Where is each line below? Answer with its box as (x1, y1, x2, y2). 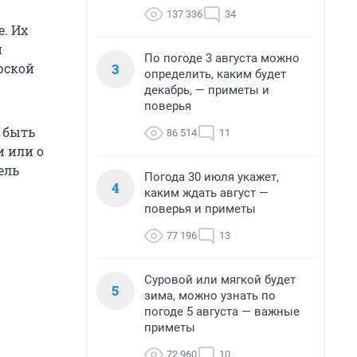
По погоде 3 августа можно (144, 51, 300, 65)
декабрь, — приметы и (144, 83, 269, 97)
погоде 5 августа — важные (144, 304, 300, 319)
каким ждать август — (144, 186, 269, 200)
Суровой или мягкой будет (144, 273, 296, 287)
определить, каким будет (144, 67, 286, 81)
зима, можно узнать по (144, 288, 276, 303)
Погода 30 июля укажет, (144, 170, 279, 184)
